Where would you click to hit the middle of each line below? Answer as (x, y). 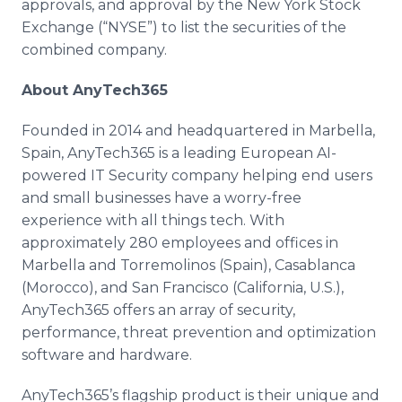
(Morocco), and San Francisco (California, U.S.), (183, 288)
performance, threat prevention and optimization (199, 332)
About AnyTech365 (95, 90)
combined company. (94, 50)
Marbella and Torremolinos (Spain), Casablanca (188, 265)
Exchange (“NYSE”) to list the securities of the (184, 27)
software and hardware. (109, 355)
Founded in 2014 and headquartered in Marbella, (198, 131)
